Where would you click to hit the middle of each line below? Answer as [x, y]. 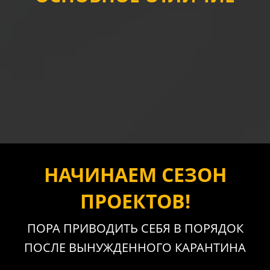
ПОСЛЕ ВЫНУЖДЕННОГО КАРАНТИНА [135, 247]
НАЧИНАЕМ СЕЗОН [135, 174]
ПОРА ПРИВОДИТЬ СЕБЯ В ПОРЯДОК [135, 228]
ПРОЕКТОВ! [135, 201]
